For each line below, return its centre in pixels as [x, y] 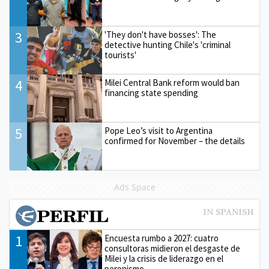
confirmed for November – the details [175, 141]
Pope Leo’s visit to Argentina [159, 131]
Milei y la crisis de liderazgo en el [164, 259]
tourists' [121, 55]
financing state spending [152, 93]
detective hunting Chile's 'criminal [168, 45]
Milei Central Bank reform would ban [172, 83]
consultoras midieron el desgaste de [173, 249]
